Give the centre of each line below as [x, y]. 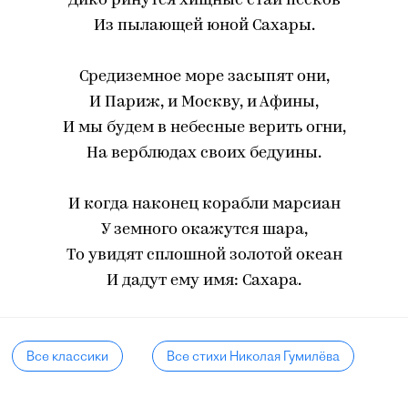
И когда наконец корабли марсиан [204, 204]
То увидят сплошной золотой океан [204, 255]
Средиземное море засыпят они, [204, 77]
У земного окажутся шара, [204, 230]
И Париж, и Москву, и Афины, [204, 102]
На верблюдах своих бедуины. [204, 153]
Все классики [68, 356]
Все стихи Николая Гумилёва [253, 356]
